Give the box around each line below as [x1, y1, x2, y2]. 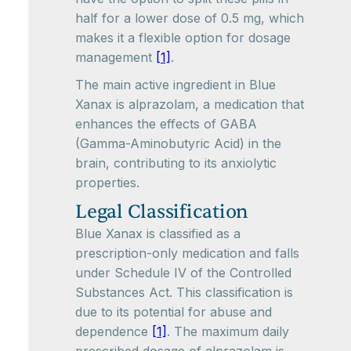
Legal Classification [75, 200, 248, 224]
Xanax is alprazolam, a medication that [75, 96, 304, 112]
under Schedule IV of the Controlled [75, 265, 291, 280]
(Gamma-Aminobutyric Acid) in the [75, 136, 281, 151]
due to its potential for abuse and [75, 304, 272, 320]
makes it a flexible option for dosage [75, 30, 291, 45]
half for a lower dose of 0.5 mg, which [75, 10, 304, 26]
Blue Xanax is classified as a [75, 226, 241, 241]
